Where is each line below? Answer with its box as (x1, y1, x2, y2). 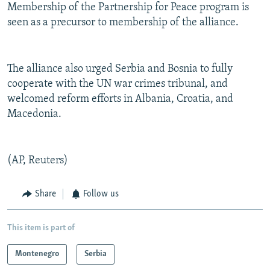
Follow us (83, 189, 119, 199)
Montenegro (15, 249, 59, 259)
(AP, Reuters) (7, 155, 68, 167)
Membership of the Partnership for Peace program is (7, 2, 249, 14)
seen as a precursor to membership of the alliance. (7, 17, 239, 29)
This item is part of (7, 223, 75, 233)
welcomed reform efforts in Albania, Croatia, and (7, 93, 233, 105)
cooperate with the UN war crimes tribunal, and (7, 78, 228, 90)
